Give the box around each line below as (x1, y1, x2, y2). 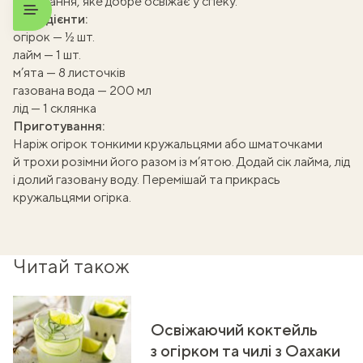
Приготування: (13, 118, 105, 134)
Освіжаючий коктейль (151, 319, 318, 339)
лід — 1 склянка (13, 100, 96, 116)
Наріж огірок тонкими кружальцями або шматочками (13, 136, 322, 152)
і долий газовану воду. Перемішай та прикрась (13, 172, 280, 187)
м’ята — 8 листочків (13, 65, 126, 80)
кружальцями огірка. (13, 190, 131, 205)
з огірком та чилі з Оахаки (151, 340, 340, 360)
